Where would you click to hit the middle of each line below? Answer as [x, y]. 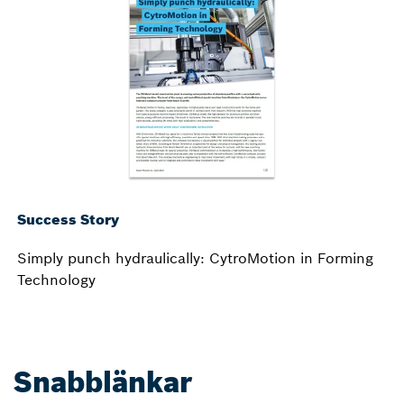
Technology [56, 279]
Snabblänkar [103, 382]
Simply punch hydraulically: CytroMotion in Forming [195, 257]
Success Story [68, 219]
